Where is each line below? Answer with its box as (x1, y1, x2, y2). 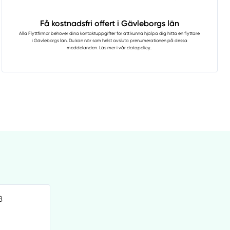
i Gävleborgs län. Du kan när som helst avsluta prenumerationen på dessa (31, 38, 187, 44)
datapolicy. (127, 45, 151, 51)
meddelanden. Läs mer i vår (67, 45, 127, 51)
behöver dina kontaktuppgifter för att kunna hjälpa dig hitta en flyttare (50, 31, 200, 36)
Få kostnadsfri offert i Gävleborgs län (40, 18, 179, 29)
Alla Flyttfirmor (19, 31, 50, 36)
